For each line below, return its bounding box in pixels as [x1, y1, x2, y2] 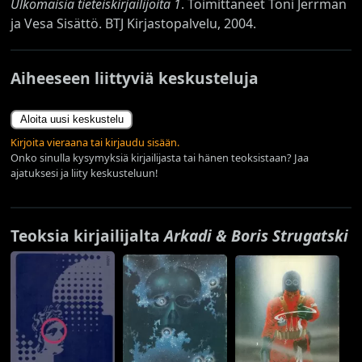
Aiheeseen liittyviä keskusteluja [11, 66, 259, 89]
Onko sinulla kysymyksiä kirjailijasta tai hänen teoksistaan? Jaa [11, 149, 309, 165]
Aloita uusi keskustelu [19, 113, 124, 126]
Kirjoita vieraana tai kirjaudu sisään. [11, 134, 180, 149]
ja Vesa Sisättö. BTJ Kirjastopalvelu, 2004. [11, 14, 257, 32]
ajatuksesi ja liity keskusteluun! [11, 165, 158, 180]
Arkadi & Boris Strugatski [164, 224, 349, 246]
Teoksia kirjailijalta [11, 224, 165, 246]
